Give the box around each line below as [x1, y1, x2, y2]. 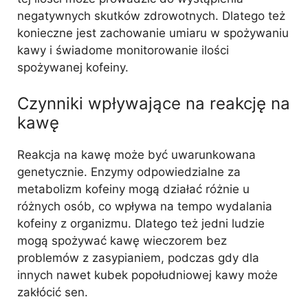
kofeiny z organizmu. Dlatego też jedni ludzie [17, 216, 265, 230]
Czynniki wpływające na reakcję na [17, 93, 290, 113]
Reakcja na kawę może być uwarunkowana [17, 147, 256, 162]
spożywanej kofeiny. [17, 60, 129, 74]
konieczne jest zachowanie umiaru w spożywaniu [17, 26, 289, 40]
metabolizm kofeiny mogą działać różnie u [17, 181, 250, 196]
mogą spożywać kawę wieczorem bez [17, 233, 227, 247]
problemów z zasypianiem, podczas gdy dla [17, 250, 259, 265]
